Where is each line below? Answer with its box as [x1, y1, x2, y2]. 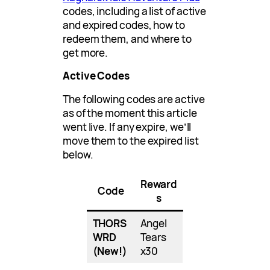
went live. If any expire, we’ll [63, 120, 192, 134]
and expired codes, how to [63, 18, 185, 33]
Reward [140, 177, 178, 192]
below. [63, 148, 93, 162]
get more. [63, 46, 108, 60]
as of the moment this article [63, 106, 197, 121]
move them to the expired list [63, 134, 199, 148]
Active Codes [63, 69, 130, 83]
